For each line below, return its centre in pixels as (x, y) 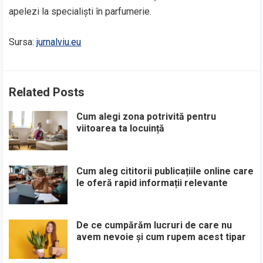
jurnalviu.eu (59, 42)
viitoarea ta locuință (121, 128)
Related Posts (47, 92)
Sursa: (23, 42)
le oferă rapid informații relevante (152, 183)
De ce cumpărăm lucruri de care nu (154, 225)
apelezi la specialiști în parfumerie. (80, 11)
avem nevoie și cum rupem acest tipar (161, 237)
